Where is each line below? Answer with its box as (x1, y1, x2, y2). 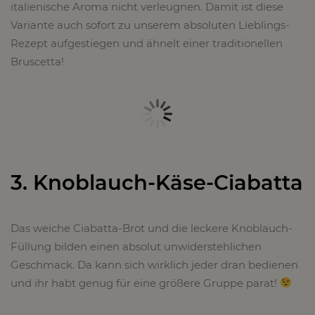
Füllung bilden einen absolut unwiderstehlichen (11, 239, 262, 253)
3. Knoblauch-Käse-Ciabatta (11, 169, 303, 195)
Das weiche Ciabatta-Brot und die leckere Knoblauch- (11, 221, 292, 235)
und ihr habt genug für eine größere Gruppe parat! (11, 276, 280, 290)
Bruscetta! (11, 54, 64, 68)
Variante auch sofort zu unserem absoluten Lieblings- (11, 18, 290, 32)
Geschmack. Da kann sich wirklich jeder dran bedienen (11, 257, 298, 271)
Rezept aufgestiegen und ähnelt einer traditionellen (11, 36, 283, 50)
